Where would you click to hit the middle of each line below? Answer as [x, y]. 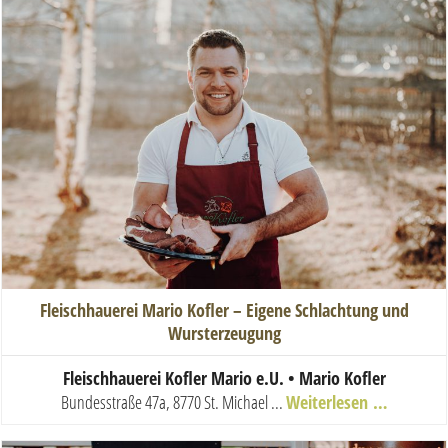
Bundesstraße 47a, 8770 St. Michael [164, 402]
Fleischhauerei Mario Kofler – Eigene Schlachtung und [224, 310]
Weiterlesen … [336, 402]
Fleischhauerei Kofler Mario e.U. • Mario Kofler [224, 378]
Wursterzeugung [224, 333]
